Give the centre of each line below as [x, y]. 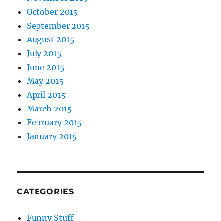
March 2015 [50, 109]
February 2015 [55, 123]
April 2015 [46, 95]
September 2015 [58, 26]
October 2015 [53, 12]
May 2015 [45, 81]
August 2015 [51, 40]
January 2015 [52, 136]
